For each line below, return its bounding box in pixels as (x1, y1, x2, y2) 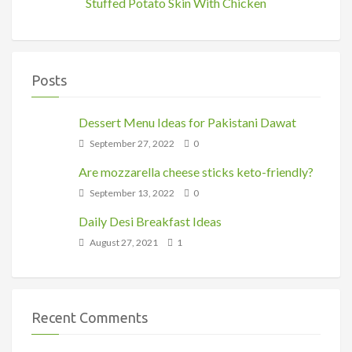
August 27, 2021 (88, 236, 158, 249)
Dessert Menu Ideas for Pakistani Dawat (79, 115, 296, 130)
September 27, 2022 (88, 137, 174, 150)
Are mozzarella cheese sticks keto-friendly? (79, 164, 313, 180)
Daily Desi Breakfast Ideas (79, 214, 222, 229)
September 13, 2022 (88, 187, 174, 200)
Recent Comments (31, 310, 148, 326)
